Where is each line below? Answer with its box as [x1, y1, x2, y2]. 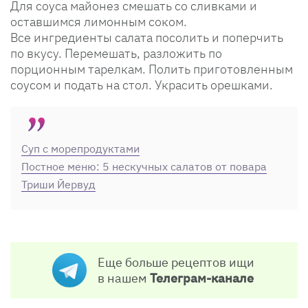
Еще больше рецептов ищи [98, 254, 254, 271]
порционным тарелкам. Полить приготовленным [10, 61, 293, 78]
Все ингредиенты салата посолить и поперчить [10, 30, 283, 46]
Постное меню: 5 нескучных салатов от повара [21, 159, 267, 174]
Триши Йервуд [21, 177, 96, 192]
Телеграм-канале [150, 270, 254, 287]
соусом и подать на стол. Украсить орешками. [10, 77, 273, 93]
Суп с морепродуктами [21, 142, 140, 156]
